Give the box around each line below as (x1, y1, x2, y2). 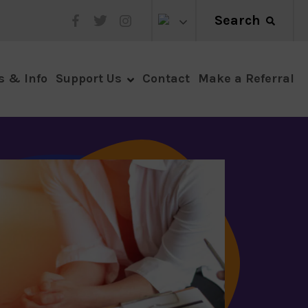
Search (214, 12, 261, 28)
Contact (142, 71, 190, 86)
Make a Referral (198, 70, 294, 86)
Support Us (56, 71, 122, 86)
